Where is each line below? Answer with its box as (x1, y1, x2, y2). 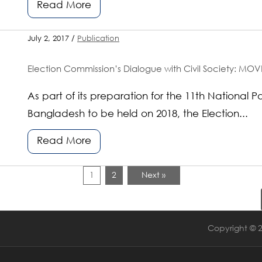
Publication (77, 35, 120, 43)
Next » (142, 171, 166, 180)
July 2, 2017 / (27, 35, 78, 43)
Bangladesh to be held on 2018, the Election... (27, 109, 249, 119)
